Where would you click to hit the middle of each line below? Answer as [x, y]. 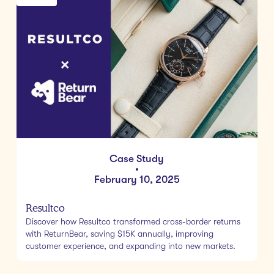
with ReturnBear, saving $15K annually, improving [119, 234]
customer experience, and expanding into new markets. [130, 246]
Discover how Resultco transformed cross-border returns [133, 222]
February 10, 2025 [137, 180]
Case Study [137, 159]
